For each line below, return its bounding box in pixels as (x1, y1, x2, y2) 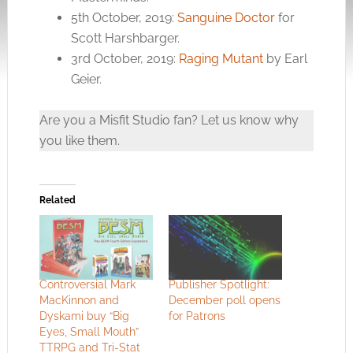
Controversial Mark (39, 277, 136, 291)
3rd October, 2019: (70, 50, 179, 66)
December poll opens (168, 293, 281, 307)
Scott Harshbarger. (70, 30, 180, 46)
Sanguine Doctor (176, 9, 275, 25)
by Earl (262, 50, 307, 66)
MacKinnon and (39, 293, 119, 307)
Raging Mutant (178, 50, 263, 66)
